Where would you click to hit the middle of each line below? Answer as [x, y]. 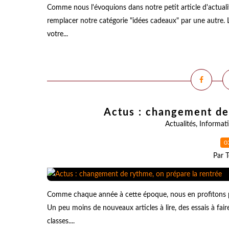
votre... [58, 34]
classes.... [61, 221]
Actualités [180, 124]
